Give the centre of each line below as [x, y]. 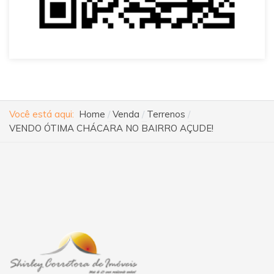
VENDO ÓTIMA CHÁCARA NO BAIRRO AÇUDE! [111, 128]
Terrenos [166, 114]
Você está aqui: [44, 114]
